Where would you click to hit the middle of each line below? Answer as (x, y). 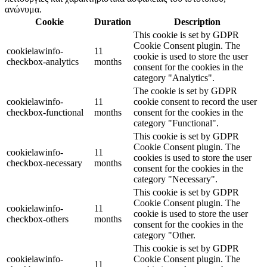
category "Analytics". (174, 78)
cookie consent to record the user (195, 102)
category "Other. (164, 235)
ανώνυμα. (23, 10)
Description (197, 22)
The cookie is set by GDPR (185, 91)
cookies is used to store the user (193, 158)
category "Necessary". (176, 179)
